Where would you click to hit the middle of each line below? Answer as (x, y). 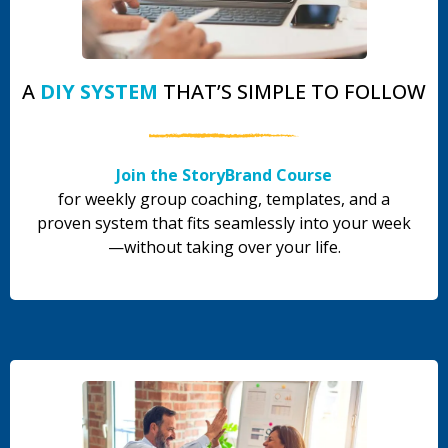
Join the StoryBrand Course (224, 175)
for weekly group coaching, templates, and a (224, 199)
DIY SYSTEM (99, 92)
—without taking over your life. (224, 247)
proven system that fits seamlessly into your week (224, 223)
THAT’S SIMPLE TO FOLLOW (292, 92)
